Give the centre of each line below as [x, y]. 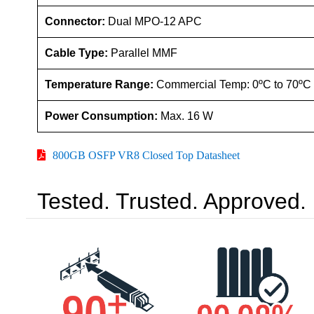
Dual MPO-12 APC [155, 22]
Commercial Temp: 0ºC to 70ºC [234, 85]
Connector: [76, 22]
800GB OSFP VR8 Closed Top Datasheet [146, 155]
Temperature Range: [101, 85]
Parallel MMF [144, 53]
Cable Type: [78, 53]
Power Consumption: [103, 116]
